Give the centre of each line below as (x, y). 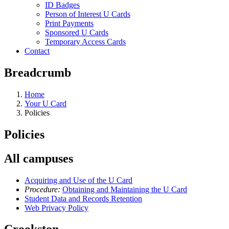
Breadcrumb (38, 72)
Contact (37, 51)
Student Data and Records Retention (83, 198)
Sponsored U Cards (77, 32)
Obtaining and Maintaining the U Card (125, 189)
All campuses (39, 158)
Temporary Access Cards (85, 42)
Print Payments (69, 23)
